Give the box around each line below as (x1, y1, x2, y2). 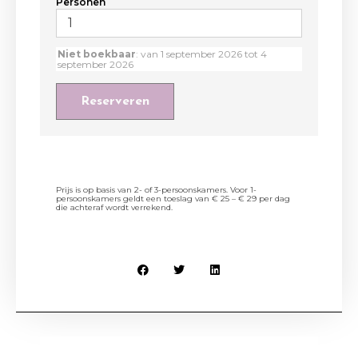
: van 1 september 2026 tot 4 (136, 48, 267, 60)
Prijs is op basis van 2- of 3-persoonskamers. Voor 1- (56, 185, 257, 195)
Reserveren (81, 95, 149, 108)
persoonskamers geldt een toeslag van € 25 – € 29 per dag (56, 193, 290, 204)
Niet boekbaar (58, 48, 136, 60)
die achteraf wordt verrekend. (56, 202, 173, 213)
